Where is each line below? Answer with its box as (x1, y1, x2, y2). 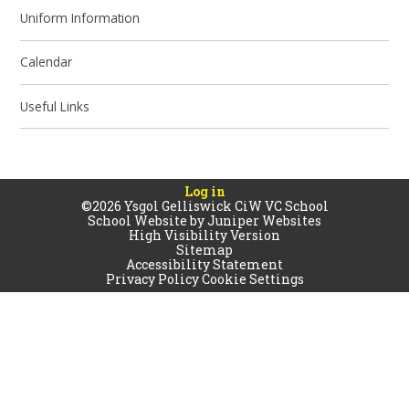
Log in (184, 182, 225, 200)
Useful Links (20, 97, 90, 115)
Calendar (20, 53, 73, 71)
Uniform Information (20, 9, 141, 27)
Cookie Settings (201, 269, 304, 288)
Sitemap (176, 240, 233, 258)
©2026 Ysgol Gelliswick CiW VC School (80, 196, 329, 215)
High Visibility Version (129, 225, 280, 244)
